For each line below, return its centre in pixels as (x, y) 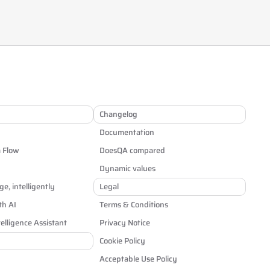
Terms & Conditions (133, 205)
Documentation (127, 132)
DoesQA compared (132, 150)
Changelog (118, 114)
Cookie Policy (122, 241)
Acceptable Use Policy (138, 259)
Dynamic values (127, 168)
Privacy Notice (124, 223)
